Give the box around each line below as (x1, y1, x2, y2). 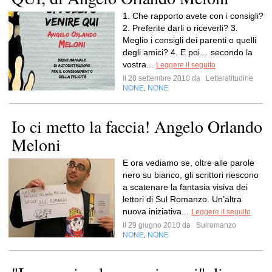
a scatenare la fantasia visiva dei (123, 182, 248, 192)
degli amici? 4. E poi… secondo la (123, 47, 253, 57)
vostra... (123, 59, 156, 69)
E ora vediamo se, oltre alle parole (123, 158, 254, 168)
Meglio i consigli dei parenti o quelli (123, 35, 256, 45)
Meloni (12, 133, 61, 156)
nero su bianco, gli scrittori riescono (123, 170, 259, 180)
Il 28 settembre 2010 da (123, 74, 204, 83)
